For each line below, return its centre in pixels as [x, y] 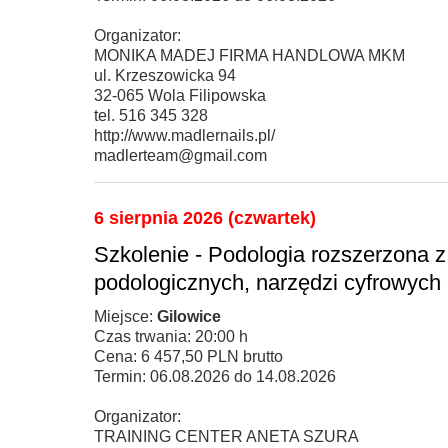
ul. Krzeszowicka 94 [165, 75]
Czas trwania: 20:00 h [171, 336]
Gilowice [189, 316]
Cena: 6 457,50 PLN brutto [188, 356]
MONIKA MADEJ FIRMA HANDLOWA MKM [249, 55]
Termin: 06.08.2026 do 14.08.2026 [215, 376]
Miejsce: [125, 316]
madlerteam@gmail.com [180, 155]
